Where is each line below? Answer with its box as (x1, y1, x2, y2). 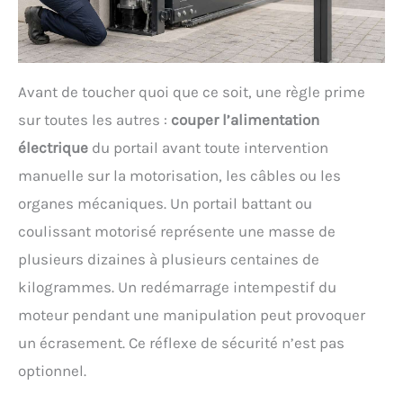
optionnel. (18, 361, 86, 380)
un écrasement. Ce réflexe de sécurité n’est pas (18, 333, 345, 352)
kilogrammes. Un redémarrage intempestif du (18, 277, 336, 296)
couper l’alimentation (171, 110, 319, 129)
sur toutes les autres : (18, 110, 171, 129)
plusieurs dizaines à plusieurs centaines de (18, 249, 319, 268)
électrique (18, 138, 88, 157)
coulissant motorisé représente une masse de (18, 221, 336, 240)
